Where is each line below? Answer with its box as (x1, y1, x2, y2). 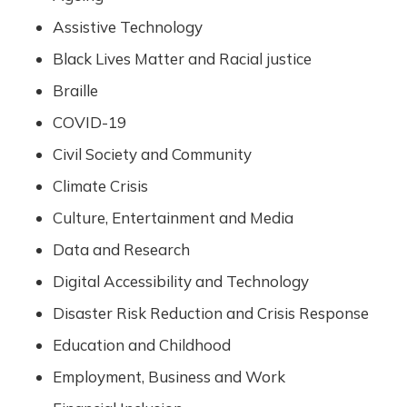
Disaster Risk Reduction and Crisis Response (52, 303, 369, 323)
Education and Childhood (52, 335, 231, 354)
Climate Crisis (52, 176, 148, 195)
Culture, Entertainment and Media (52, 208, 293, 227)
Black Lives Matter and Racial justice (52, 49, 312, 68)
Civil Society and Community (52, 144, 252, 164)
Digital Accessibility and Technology (52, 272, 309, 291)
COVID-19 (52, 113, 126, 132)
